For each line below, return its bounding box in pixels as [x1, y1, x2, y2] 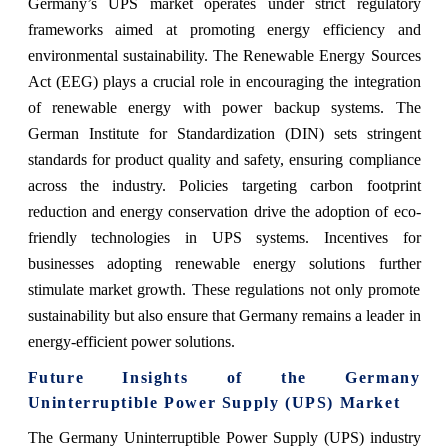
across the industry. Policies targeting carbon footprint [27, 176, 421, 194]
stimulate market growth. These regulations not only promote [27, 280, 421, 298]
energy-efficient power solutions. [27, 332, 235, 350]
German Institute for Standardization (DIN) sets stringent [27, 124, 421, 142]
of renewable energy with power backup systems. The [27, 98, 421, 116]
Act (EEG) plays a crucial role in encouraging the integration [27, 72, 421, 90]
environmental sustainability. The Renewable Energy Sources [27, 46, 421, 64]
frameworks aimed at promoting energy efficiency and [27, 20, 421, 38]
